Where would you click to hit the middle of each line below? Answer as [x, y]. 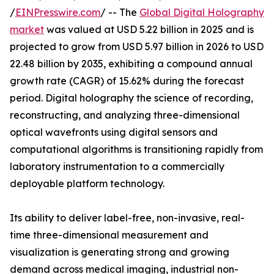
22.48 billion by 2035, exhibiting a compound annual [131, 64]
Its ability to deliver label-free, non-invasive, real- [127, 218]
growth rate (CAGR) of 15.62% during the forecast [127, 81]
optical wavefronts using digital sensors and [114, 132]
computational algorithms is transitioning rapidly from [136, 150]
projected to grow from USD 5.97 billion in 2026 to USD [137, 47]
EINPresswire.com [58, 13]
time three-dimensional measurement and [109, 235]
